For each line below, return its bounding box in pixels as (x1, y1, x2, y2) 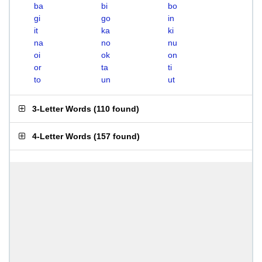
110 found (96, 104, 136, 113)
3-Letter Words (32, 104, 91, 113)
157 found (96, 132, 137, 141)
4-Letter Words (32, 132, 91, 141)
